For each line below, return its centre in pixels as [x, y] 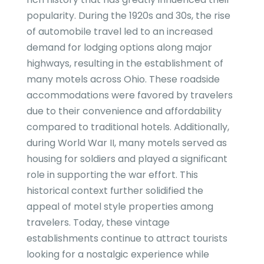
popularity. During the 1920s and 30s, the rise [128, 16]
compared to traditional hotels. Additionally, [128, 127]
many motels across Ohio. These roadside [123, 80]
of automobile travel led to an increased [119, 32]
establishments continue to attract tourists [127, 239]
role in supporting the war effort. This [112, 175]
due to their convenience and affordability [124, 111]
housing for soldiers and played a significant [127, 159]
